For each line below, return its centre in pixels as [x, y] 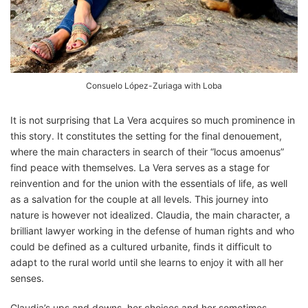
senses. [27, 278]
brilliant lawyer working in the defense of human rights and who [152, 231]
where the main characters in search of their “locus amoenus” [147, 152]
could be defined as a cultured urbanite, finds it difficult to [141, 247]
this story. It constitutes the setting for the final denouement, [146, 136]
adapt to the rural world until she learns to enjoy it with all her [147, 263]
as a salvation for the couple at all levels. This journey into [139, 199]
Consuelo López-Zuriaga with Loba [154, 86]
